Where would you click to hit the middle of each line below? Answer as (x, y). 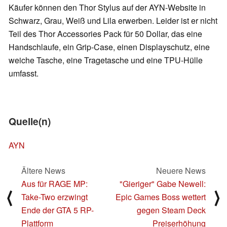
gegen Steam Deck (171, 210)
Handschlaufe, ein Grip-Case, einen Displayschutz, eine (109, 47)
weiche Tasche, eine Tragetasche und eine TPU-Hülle (106, 60)
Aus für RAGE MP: (54, 183)
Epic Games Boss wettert (161, 197)
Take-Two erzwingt (54, 197)
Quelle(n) (30, 121)
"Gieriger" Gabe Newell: (163, 183)
